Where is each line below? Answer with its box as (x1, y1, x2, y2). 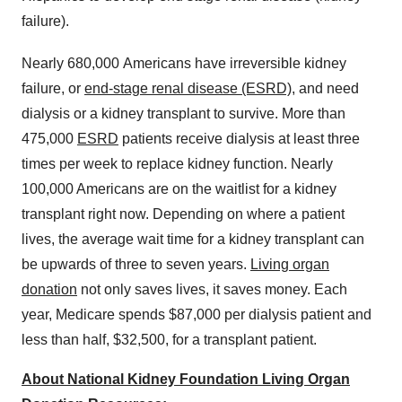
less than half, (22, 332, 113, 348)
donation (22, 282, 77, 298)
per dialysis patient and (221, 307, 371, 323)
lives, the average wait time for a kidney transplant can (22, 232, 364, 248)
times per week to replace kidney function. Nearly (22, 156, 333, 172)
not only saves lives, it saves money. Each (77, 282, 347, 298)
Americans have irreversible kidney (123, 56, 346, 72)
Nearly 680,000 (22, 56, 119, 72)
